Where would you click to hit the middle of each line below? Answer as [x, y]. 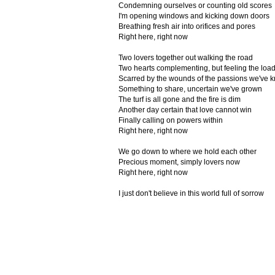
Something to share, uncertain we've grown [190, 89]
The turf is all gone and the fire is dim [179, 99]
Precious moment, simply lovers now [179, 162]
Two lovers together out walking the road [185, 58]
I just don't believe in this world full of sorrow [191, 193]
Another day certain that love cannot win [185, 110]
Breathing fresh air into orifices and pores [187, 26]
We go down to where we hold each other [187, 152]
